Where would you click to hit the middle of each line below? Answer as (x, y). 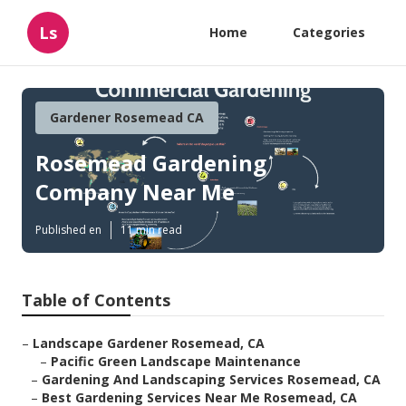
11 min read (151, 230)
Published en (68, 230)
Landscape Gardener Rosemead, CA (149, 343)
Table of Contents (96, 300)
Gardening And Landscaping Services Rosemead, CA (211, 380)
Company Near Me (135, 192)
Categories (329, 32)
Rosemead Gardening (151, 163)
